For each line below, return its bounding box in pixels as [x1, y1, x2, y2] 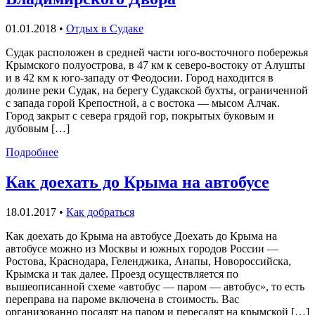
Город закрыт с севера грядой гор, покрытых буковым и [6, 110, 274, 122]
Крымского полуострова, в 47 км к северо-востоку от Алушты [6, 59, 305, 72]
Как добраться [66, 206, 134, 219]
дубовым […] [6, 122, 70, 135]
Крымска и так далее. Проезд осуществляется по [6, 268, 238, 281]
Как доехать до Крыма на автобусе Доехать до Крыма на [6, 230, 277, 243]
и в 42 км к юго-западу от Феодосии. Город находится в [6, 72, 274, 84]
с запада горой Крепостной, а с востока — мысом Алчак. [6, 97, 280, 110]
